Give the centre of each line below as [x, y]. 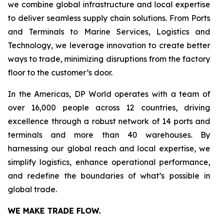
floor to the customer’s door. [60, 73]
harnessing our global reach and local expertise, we [109, 148]
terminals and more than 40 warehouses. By [109, 135]
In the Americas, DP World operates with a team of [109, 94]
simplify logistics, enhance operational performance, [109, 162]
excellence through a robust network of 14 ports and [109, 121]
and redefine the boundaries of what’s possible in [109, 176]
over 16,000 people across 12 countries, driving [109, 108]
